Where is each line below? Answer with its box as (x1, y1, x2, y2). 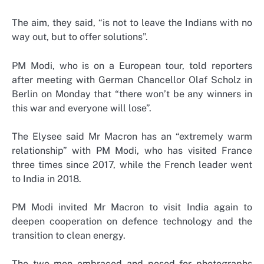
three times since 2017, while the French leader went (12, 159, 252, 170)
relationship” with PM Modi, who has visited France (12, 144, 252, 156)
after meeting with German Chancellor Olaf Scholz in (12, 74, 252, 85)
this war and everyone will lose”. (12, 102, 151, 114)
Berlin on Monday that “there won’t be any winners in (12, 88, 252, 100)
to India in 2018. (12, 173, 81, 184)
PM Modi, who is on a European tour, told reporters (12, 60, 252, 71)
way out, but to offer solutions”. (12, 31, 148, 43)
